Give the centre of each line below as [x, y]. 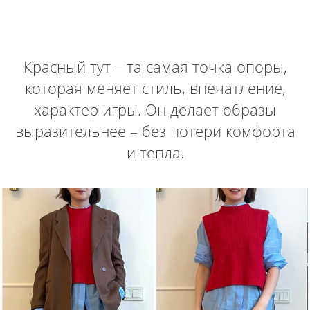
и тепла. [155, 152]
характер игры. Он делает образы [155, 109]
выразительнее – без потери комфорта [155, 130]
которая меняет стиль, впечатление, [155, 88]
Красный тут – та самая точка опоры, [155, 66]
